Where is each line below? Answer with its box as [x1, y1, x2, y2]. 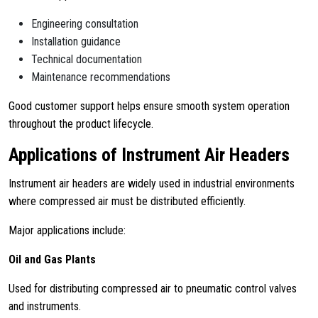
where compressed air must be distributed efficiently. [9, 194, 246, 208]
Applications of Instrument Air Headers [9, 144, 290, 165]
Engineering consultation [31, 17, 138, 31]
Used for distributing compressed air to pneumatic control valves [9, 282, 297, 295]
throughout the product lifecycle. [9, 117, 153, 131]
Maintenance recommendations [31, 70, 170, 84]
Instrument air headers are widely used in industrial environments [9, 177, 295, 190]
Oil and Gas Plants [9, 253, 96, 266]
